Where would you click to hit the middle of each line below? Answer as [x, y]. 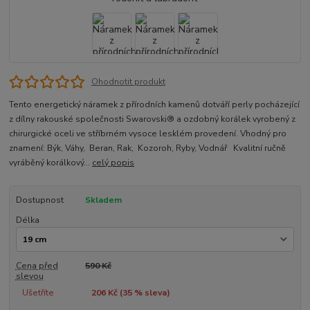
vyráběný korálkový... [51, 163]
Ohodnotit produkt [128, 82]
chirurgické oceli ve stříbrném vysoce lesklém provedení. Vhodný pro [148, 134]
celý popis [113, 163]
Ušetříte [38, 293]
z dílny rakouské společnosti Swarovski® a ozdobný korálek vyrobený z [153, 119]
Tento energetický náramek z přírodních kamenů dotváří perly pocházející [155, 105]
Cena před [37, 266]
